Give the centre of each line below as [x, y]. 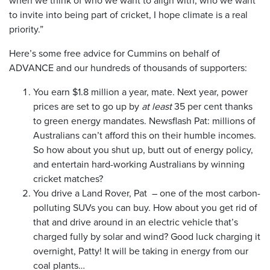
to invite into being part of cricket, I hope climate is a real [128, 14]
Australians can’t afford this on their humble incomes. [145, 135]
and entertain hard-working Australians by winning [139, 164]
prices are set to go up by [87, 106]
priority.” [26, 29]
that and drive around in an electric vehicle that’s [136, 221]
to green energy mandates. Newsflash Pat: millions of [144, 120]
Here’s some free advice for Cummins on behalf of [115, 53]
